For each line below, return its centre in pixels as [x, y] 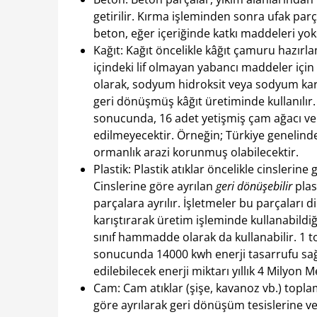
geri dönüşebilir [254, 186]
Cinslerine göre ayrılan [155, 186]
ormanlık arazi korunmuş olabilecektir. [196, 152]
